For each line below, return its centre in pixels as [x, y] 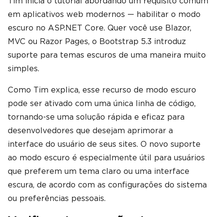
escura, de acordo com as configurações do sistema [107, 185]
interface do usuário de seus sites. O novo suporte [104, 144]
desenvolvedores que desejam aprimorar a [90, 131]
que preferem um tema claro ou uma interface [99, 171]
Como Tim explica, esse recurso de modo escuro [102, 90]
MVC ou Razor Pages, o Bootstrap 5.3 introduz [97, 41]
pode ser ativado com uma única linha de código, [102, 103]
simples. [23, 69]
